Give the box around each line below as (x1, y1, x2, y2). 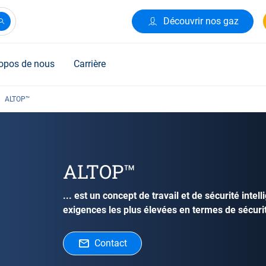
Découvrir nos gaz (163, 15, 239, 27)
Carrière (74, 58, 106, 69)
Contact (94, 237, 127, 249)
